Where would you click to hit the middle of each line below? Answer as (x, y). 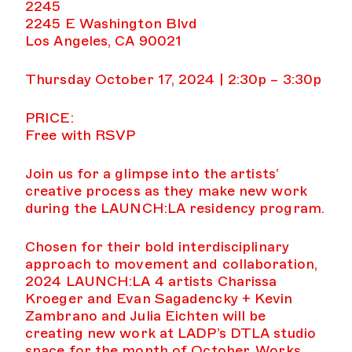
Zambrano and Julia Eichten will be (146, 316)
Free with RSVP (81, 135)
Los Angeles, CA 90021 (104, 41)
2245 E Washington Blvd (112, 24)
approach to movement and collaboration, (171, 264)
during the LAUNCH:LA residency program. (175, 208)
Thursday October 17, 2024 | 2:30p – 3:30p (174, 79)
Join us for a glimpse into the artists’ (152, 174)
